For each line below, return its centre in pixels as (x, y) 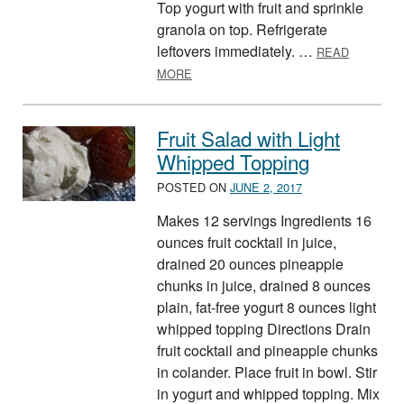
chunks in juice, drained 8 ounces (264, 286)
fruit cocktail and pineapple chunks (267, 351)
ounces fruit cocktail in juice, (247, 243)
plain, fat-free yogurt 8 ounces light (266, 308)
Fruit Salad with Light (248, 138)
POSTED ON (193, 188)
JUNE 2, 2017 (266, 188)
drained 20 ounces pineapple (250, 264)
